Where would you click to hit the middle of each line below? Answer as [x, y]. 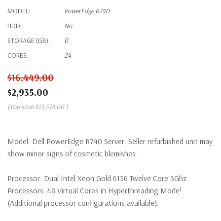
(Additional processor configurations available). [83, 203]
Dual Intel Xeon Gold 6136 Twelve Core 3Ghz [115, 178]
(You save [20, 106]
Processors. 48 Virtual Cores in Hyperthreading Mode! [95, 190]
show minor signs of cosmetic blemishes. [73, 153]
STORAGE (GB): [29, 40]
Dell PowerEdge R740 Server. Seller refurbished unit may [122, 141]
